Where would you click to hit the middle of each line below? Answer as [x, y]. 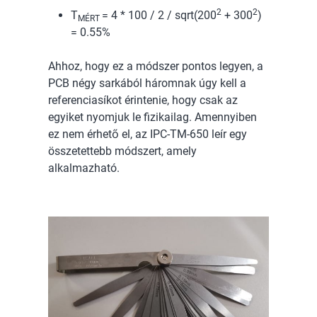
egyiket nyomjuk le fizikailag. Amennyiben [152, 117]
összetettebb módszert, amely [122, 151]
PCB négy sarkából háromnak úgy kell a [147, 83]
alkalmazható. [84, 168]
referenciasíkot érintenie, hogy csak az [143, 100]
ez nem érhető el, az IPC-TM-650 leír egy [148, 134]
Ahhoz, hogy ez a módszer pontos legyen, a [156, 66]
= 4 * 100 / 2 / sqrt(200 [159, 15]
